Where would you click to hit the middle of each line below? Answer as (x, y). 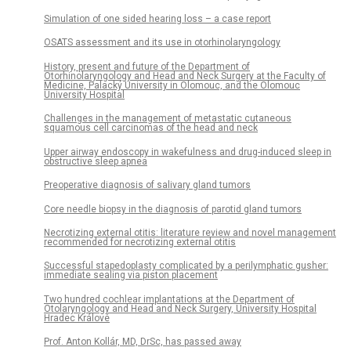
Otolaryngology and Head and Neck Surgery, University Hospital (180, 308)
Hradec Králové (77, 318)
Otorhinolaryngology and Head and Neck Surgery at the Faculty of (185, 76)
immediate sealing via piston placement (131, 275)
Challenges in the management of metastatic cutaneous (168, 119)
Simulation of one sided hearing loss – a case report (157, 18)
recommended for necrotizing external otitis (140, 242)
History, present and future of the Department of (147, 66)
